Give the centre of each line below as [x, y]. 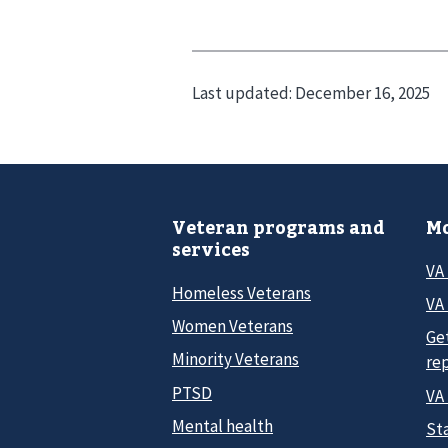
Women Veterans [232, 325]
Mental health [222, 426]
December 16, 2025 [362, 93]
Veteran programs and [278, 227]
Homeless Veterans [241, 292]
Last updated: [243, 93]
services [211, 249]
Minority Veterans [235, 359]
